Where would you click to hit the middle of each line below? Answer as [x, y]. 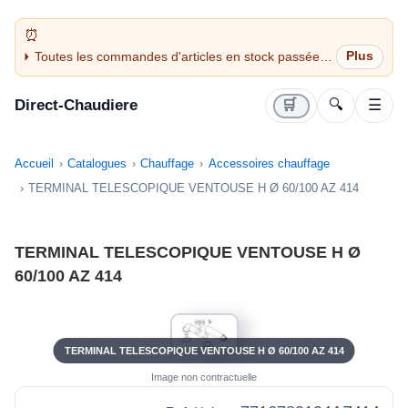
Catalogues [97, 164]
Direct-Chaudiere [76, 106]
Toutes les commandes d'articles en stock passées [180, 56]
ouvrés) [56, 91]
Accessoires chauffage [269, 164]
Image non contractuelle [204, 377]
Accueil [34, 164]
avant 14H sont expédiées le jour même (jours [167, 73]
